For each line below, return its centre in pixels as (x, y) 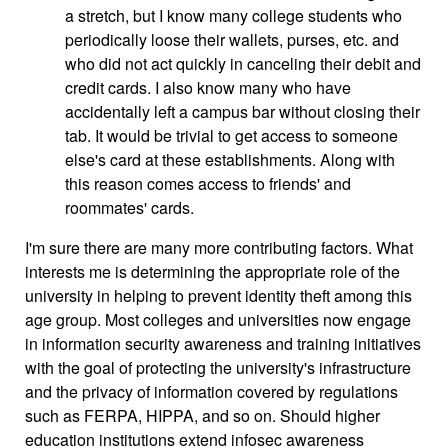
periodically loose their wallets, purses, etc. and (232, 39)
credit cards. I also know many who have (208, 87)
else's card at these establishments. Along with (230, 159)
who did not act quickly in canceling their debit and (243, 63)
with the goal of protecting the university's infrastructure (218, 367)
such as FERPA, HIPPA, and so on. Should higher (202, 415)
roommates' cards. (129, 207)
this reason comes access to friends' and (208, 183)
